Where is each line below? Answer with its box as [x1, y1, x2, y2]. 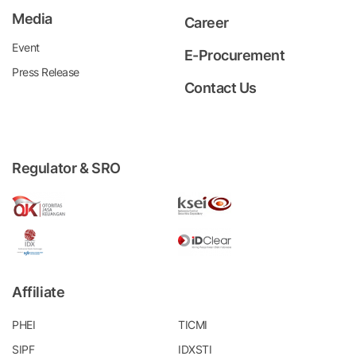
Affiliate [12, 284, 65, 300]
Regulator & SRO [12, 160, 121, 176]
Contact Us [184, 79, 257, 96]
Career [184, 14, 229, 31]
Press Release [12, 65, 79, 79]
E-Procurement [184, 47, 284, 64]
